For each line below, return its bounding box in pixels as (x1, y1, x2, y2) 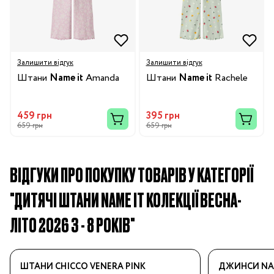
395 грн (146, 109, 180, 124)
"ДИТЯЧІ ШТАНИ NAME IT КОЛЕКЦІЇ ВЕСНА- (10, 187, 242, 212)
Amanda (83, 71, 119, 86)
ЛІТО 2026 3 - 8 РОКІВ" (10, 212, 135, 237)
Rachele (212, 71, 248, 86)
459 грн (17, 109, 52, 124)
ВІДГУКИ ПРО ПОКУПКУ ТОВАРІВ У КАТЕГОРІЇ (10, 161, 253, 187)
